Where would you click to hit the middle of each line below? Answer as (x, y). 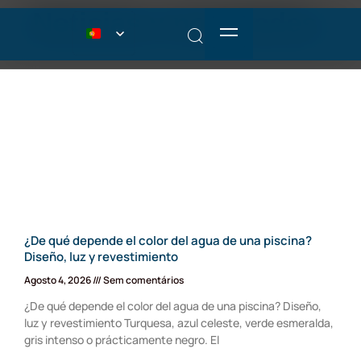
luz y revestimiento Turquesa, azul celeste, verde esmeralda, (179, 323)
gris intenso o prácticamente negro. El (122, 340)
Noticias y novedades (174, 22)
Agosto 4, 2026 (58, 280)
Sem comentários (143, 280)
